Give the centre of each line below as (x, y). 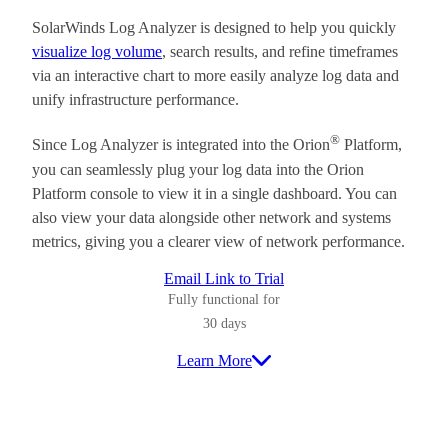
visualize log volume (97, 52)
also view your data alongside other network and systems (211, 217)
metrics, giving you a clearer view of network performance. (218, 241)
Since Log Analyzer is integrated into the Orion (181, 145)
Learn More (214, 360)
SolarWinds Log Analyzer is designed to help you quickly (214, 28)
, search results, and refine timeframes (280, 52)
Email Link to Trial (224, 278)
